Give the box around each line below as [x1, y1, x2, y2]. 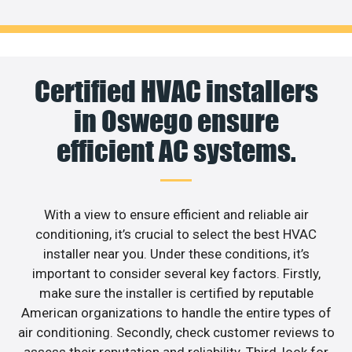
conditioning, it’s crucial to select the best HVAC [35, 226, 317, 243]
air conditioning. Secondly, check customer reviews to [17, 324, 335, 341]
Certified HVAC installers [34, 74, 318, 109]
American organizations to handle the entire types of [20, 305, 332, 321]
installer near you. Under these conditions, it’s [42, 246, 310, 262]
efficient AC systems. [56, 134, 296, 169]
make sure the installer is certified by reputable [38, 285, 313, 302]
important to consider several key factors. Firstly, [31, 266, 321, 282]
